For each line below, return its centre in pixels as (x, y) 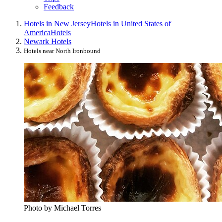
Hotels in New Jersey (57, 24)
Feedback (59, 7)
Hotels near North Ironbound (62, 51)
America (37, 33)
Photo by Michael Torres (62, 208)
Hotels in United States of (131, 24)
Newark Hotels (48, 42)
